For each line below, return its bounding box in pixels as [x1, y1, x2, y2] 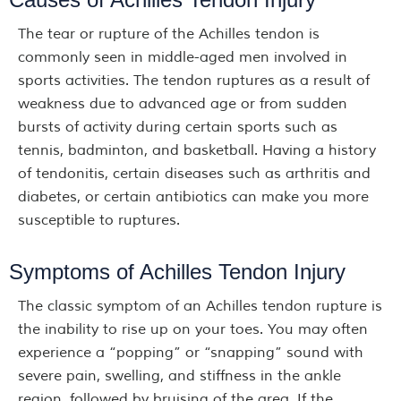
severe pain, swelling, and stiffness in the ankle [18, 367, 341, 385]
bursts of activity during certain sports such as [18, 118, 337, 136]
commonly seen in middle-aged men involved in [18, 48, 347, 66]
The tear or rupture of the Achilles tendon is [18, 25, 320, 43]
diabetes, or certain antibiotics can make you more [18, 188, 369, 206]
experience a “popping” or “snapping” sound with [18, 344, 363, 362]
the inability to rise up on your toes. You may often [18, 320, 368, 338]
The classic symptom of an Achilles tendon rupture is [18, 297, 382, 315]
